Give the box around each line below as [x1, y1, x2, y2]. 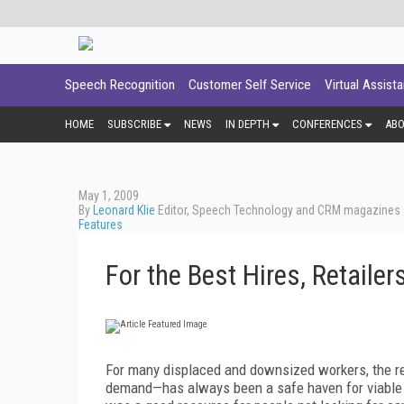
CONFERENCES [292, 116, 363, 131]
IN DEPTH [225, 116, 270, 131]
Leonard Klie [93, 202, 155, 217]
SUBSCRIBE [107, 116, 161, 131]
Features [78, 216, 123, 232]
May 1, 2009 [78, 188, 139, 203]
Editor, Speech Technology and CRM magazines [155, 202, 400, 217]
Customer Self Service [188, 77, 311, 93]
